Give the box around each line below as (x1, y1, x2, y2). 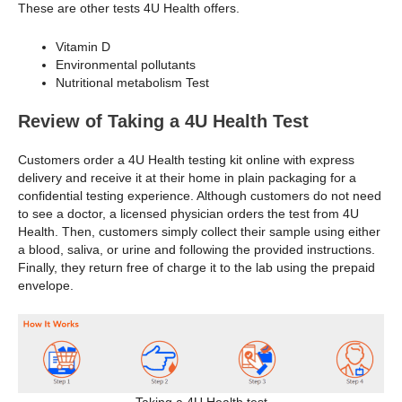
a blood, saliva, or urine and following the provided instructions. (18, 241, 375, 257)
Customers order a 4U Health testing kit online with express (18, 152, 354, 167)
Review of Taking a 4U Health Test (18, 110, 309, 131)
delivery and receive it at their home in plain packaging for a (18, 170, 356, 185)
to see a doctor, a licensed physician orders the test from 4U (18, 205, 359, 221)
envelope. (18, 277, 74, 293)
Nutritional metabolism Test (56, 74, 209, 90)
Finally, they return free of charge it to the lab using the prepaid (18, 259, 375, 275)
